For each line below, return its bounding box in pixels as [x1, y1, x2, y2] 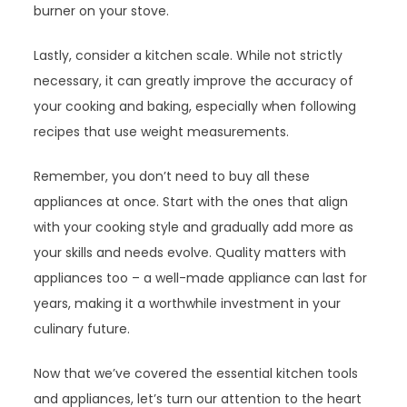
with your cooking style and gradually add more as [34, 218, 354, 237]
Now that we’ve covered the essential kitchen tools [34, 364, 359, 383]
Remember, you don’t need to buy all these [34, 167, 311, 186]
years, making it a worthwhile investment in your [34, 294, 342, 313]
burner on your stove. [34, 2, 170, 21]
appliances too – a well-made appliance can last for [34, 269, 368, 288]
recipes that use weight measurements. [34, 123, 290, 142]
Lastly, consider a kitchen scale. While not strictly [34, 46, 343, 65]
